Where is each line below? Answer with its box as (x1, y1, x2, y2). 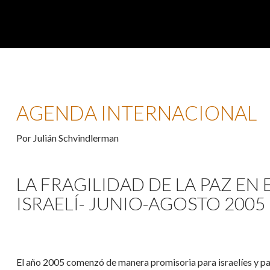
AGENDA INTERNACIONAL (16, 100, 257, 125)
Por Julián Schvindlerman (16, 131, 119, 143)
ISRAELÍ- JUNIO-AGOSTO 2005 (16, 192, 265, 214)
